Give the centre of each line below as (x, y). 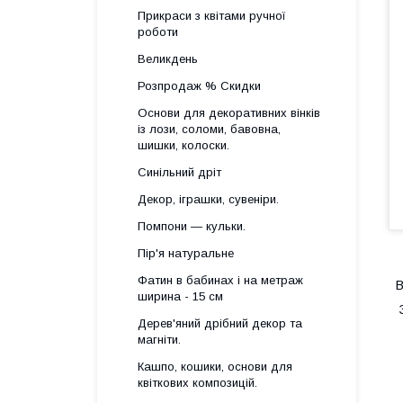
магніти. (159, 340)
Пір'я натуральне (186, 253)
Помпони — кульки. (192, 226)
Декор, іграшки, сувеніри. (208, 199)
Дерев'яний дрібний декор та (220, 323)
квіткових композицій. (197, 383)
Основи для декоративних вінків (229, 113)
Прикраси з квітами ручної (212, 16)
